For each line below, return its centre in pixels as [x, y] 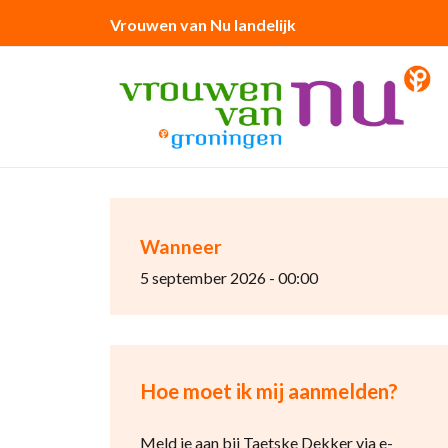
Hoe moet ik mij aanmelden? [268, 390]
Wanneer [180, 246]
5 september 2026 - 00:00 [228, 277]
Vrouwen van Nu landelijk [202, 24]
